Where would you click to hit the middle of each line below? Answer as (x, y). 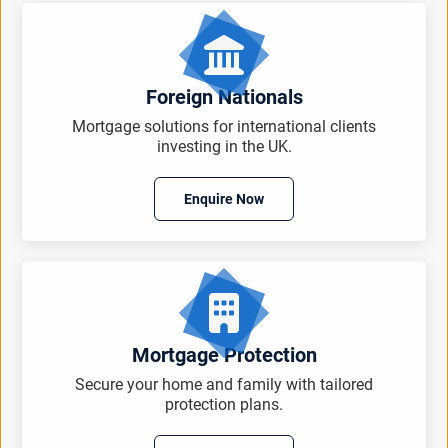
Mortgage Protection (224, 355)
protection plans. (224, 404)
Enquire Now (224, 199)
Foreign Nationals (224, 97)
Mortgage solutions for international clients (224, 126)
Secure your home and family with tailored (224, 384)
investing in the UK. (224, 146)
